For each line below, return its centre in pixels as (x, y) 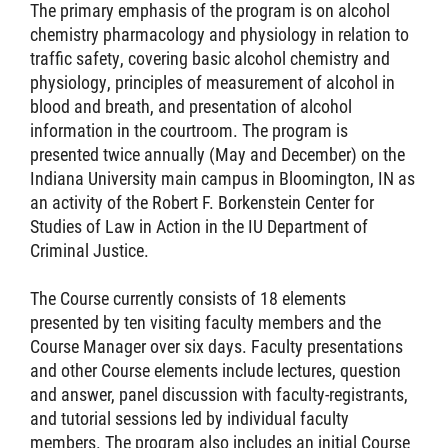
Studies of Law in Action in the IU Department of (199, 226)
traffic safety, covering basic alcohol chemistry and (210, 58)
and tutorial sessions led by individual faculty (189, 418)
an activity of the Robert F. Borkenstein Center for (202, 202)
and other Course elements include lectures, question (215, 370)
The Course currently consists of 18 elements (188, 298)
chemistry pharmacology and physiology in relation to (219, 34)
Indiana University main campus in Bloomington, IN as (222, 178)
